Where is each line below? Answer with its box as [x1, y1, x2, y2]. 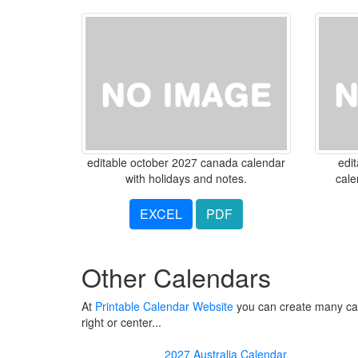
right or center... [82, 313, 161, 330]
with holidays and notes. [125, 169, 248, 186]
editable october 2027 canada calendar [87, 153, 286, 170]
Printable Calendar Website [95, 297, 233, 314]
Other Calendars [82, 257, 271, 295]
